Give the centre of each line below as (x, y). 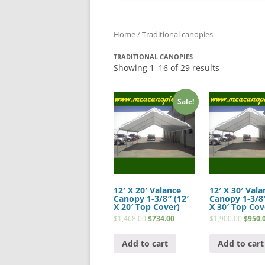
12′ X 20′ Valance (147, 190)
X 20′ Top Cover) (147, 207)
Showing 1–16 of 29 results (167, 68)
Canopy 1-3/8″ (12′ (151, 199)
